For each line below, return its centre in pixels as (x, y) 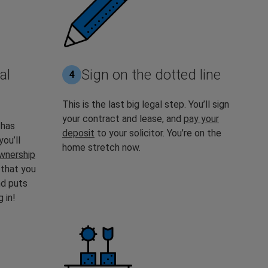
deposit (78, 133)
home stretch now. (103, 147)
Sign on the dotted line (151, 74)
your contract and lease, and (123, 118)
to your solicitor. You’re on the (158, 133)
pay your (201, 118)
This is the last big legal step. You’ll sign (146, 104)
